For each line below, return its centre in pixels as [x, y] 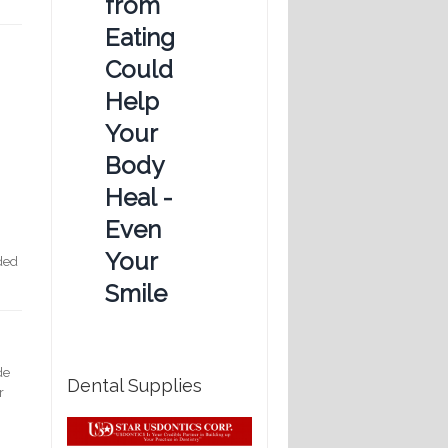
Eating [140, 37]
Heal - [139, 197]
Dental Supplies [134, 386]
